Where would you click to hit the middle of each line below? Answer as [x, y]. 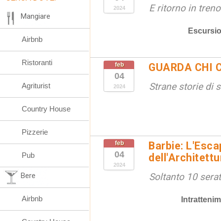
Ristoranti [37, 62]
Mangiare [36, 16]
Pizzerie [35, 132]
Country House [46, 109]
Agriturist [36, 86]
